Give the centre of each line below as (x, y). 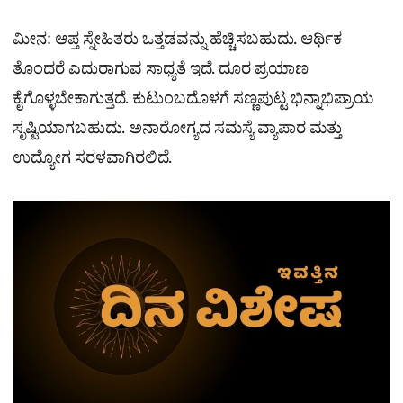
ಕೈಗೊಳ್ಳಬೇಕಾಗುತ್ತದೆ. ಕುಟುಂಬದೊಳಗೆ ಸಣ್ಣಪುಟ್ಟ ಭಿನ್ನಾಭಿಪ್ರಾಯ (193, 102)
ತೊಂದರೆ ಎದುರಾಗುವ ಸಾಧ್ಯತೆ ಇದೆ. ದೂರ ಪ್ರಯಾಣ (161, 72)
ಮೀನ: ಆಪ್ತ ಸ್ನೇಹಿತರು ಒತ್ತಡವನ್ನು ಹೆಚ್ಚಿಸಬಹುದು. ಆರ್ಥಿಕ (177, 42)
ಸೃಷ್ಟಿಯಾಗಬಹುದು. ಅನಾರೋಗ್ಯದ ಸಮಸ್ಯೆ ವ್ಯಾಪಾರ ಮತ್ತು (177, 131)
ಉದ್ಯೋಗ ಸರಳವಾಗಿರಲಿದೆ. (92, 161)
